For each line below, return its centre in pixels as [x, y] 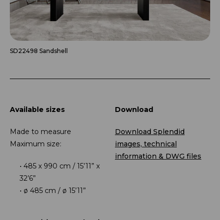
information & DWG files [158, 156]
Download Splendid [150, 131]
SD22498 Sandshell [39, 51]
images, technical [146, 144]
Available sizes [37, 109]
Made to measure [41, 131]
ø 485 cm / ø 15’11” [55, 190]
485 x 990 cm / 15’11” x [62, 166]
